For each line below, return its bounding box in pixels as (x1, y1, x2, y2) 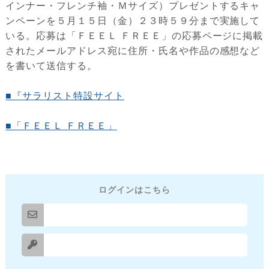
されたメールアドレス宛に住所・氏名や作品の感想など (5, 45, 261, 56)
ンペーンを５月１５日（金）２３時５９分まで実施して (5, 15, 261, 26)
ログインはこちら (98, 184, 171, 195)
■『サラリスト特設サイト (5, 90, 124, 101)
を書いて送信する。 (5, 60, 97, 71)
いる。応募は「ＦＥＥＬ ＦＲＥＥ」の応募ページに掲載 (5, 30, 264, 41)
